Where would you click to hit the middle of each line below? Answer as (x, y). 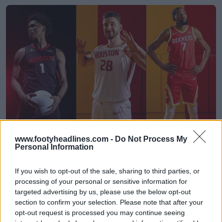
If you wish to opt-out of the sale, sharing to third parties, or (107, 171)
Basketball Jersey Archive (90, 153)
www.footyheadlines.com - (65, 139)
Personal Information (54, 147)
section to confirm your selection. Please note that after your (109, 202)
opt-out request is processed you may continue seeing (100, 213)
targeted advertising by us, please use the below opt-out (103, 192)
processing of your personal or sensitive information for (101, 181)
